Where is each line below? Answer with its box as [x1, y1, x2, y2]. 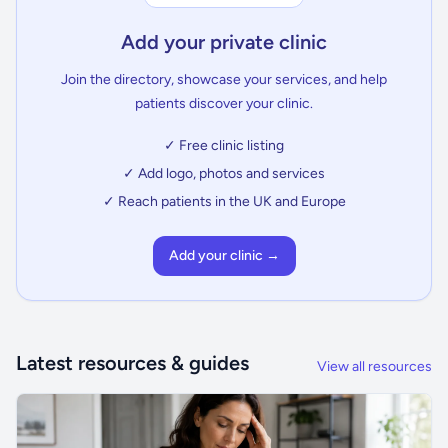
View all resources [317, 358, 432, 375]
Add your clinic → [168, 247, 280, 264]
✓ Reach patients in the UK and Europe [102, 193, 346, 210]
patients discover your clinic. [135, 95, 313, 112]
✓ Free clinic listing [164, 137, 284, 154]
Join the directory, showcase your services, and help [61, 71, 387, 88]
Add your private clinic [121, 30, 327, 54]
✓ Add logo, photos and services [123, 165, 325, 182]
